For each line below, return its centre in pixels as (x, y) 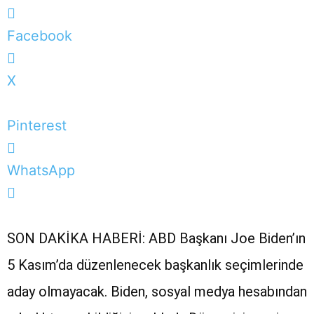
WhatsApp (41, 170)
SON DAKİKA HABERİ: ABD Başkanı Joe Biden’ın (156, 238)
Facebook (40, 35)
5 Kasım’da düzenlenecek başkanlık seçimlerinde (155, 265)
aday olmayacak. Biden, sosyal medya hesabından (157, 291)
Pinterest (37, 125)
